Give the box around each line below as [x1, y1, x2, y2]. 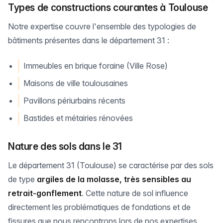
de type [8, 174, 37, 184]
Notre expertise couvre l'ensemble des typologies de [8, 21, 196, 31]
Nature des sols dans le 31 [8, 140, 122, 152]
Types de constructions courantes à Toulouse [8, 1, 208, 13]
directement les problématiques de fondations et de [8, 202, 191, 212]
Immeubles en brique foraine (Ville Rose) [23, 61, 168, 71]
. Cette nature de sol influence [82, 188, 188, 198]
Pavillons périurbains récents [23, 96, 125, 106]
